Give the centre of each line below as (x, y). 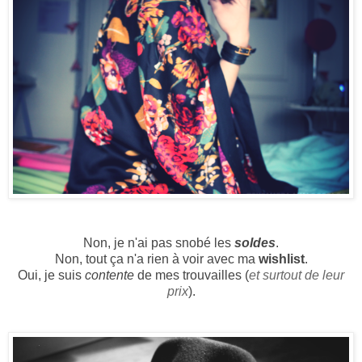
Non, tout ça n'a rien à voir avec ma (156, 259)
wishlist (281, 259)
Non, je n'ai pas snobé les (159, 243)
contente (109, 276)
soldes (255, 243)
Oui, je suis (51, 276)
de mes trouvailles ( (192, 276)
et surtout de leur (297, 276)
